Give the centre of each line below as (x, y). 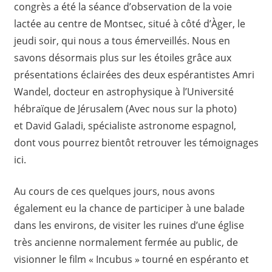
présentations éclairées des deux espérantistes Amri (134, 74)
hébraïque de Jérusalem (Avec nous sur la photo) (125, 108)
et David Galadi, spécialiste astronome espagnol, (125, 125)
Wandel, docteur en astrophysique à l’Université (124, 91)
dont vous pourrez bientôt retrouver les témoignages (136, 142)
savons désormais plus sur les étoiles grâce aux (122, 57)
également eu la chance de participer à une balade (129, 208)
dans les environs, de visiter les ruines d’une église (129, 225)
